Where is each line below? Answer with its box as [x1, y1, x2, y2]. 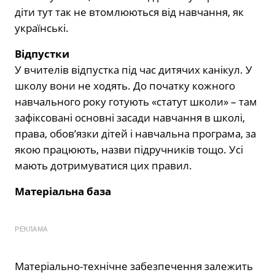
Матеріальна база [15, 184, 111, 198]
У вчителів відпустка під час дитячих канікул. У [15, 62, 252, 77]
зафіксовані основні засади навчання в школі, [15, 110, 245, 125]
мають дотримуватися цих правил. [15, 158, 192, 172]
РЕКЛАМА [15, 225, 48, 233]
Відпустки [15, 46, 69, 61]
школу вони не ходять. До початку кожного [15, 78, 235, 93]
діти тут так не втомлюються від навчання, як [15, 4, 244, 19]
